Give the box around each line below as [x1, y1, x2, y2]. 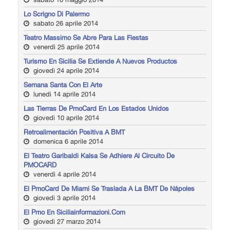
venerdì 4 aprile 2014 [31, 170, 96, 178]
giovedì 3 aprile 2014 [31, 194, 95, 202]
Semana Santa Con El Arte [24, 81, 102, 89]
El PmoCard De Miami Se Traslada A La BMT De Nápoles [24, 184, 195, 193]
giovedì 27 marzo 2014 [31, 217, 101, 225]
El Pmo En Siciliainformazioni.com [24, 208, 125, 216]
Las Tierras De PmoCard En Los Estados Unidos [24, 104, 169, 112]
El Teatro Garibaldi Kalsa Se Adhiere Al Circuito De [24, 151, 175, 160]
